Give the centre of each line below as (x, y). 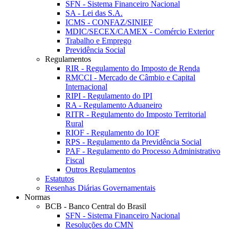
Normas (37, 197)
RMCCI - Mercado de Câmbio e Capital (130, 78)
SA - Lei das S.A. (94, 13)
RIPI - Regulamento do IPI (109, 96)
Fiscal (75, 161)
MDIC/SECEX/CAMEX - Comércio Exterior (140, 32)
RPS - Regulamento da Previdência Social (133, 142)
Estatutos (60, 179)
